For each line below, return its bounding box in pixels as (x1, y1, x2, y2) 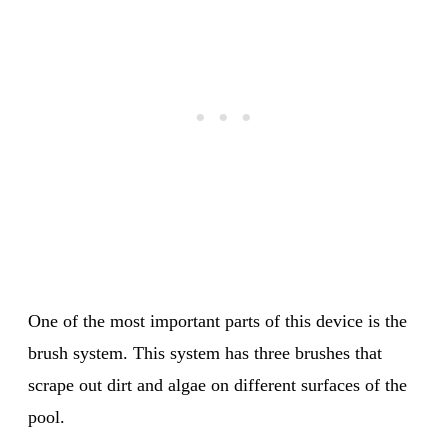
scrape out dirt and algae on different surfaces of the (28, 374, 407, 395)
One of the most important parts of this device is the (28, 310, 407, 331)
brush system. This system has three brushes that (28, 342, 382, 363)
